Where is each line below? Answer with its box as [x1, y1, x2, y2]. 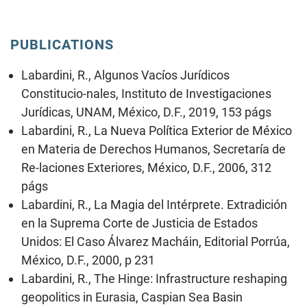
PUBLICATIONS [10, 36, 114, 53]
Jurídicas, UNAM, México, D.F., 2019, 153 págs [21, 104, 271, 119]
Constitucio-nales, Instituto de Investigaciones [21, 86, 271, 101]
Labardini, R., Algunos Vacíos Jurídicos [21, 67, 230, 82]
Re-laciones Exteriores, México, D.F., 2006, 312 [21, 160, 271, 175]
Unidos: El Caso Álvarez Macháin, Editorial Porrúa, [21, 234, 290, 249]
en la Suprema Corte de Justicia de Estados [21, 215, 258, 230]
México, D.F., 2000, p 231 [21, 252, 155, 267]
